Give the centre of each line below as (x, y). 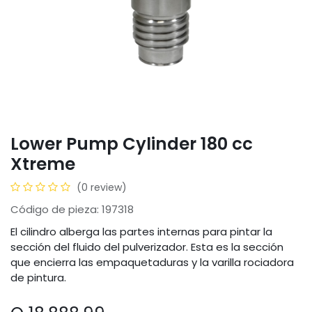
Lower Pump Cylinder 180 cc (132, 144)
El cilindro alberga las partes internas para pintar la (141, 232)
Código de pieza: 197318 (72, 210)
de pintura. (38, 278)
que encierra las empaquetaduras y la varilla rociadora (152, 263)
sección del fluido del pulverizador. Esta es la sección (147, 247)
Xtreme (43, 164)
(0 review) (102, 188)
